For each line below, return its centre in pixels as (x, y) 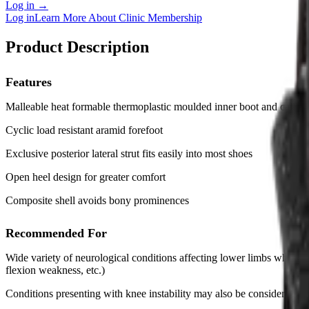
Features (29, 82)
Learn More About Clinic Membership (118, 17)
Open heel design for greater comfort (86, 177)
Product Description (77, 47)
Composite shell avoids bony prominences (97, 201)
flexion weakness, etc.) (55, 270)
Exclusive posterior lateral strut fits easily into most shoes (129, 154)
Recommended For (56, 233)
